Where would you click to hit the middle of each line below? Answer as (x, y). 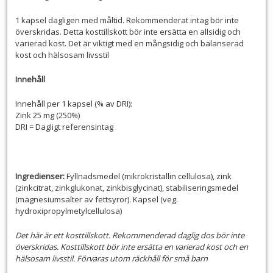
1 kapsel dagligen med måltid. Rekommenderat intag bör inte (127, 20)
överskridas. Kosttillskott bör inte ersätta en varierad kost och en (131, 246)
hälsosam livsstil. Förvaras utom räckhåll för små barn (111, 258)
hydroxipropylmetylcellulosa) (68, 211)
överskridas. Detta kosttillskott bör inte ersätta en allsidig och (128, 32)
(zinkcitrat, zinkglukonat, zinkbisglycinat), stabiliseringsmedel (126, 187)
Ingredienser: (40, 176)
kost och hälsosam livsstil (62, 55)
